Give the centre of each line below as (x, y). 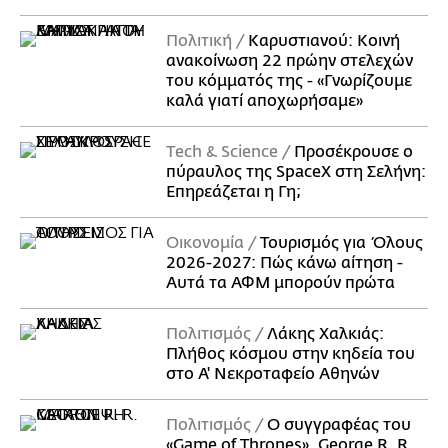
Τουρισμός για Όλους (341, 243)
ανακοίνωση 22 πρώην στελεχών (289, 61)
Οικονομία (205, 243)
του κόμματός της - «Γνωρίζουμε (289, 81)
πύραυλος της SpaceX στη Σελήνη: (296, 172)
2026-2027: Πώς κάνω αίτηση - (284, 263)
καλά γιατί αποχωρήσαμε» (264, 101)
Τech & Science (222, 152)
